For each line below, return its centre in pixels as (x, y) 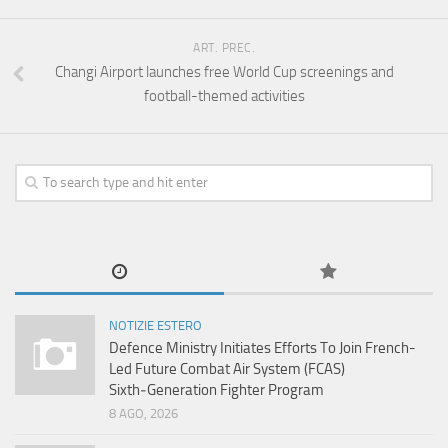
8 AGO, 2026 (143, 413)
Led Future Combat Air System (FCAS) (227, 368)
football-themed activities (224, 95)
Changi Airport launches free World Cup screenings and (224, 71)
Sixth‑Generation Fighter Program (216, 389)
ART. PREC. (224, 47)
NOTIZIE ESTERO (155, 325)
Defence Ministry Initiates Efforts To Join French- (262, 347)
